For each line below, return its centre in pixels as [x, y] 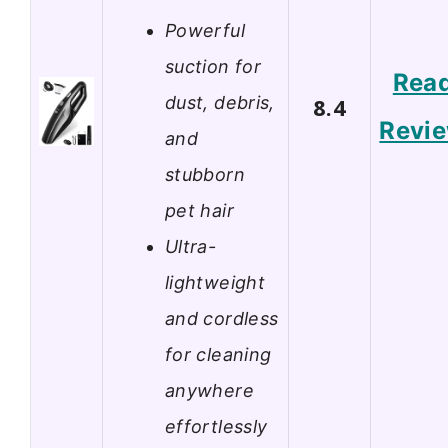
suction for [213, 66]
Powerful [205, 30]
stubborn [205, 174]
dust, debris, [220, 102]
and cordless [222, 318]
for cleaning [218, 354]
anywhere [209, 390]
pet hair [199, 210]
